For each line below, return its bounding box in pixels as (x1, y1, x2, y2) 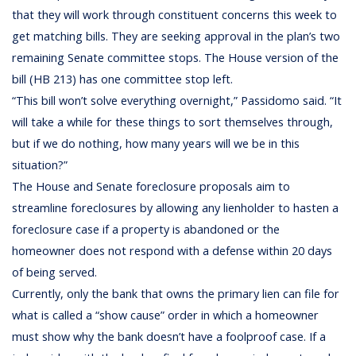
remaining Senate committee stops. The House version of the (12, 50, 339, 65)
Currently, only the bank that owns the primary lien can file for (12, 286, 340, 301)
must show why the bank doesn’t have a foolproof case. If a (12, 329, 327, 344)
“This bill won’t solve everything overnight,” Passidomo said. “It (12, 93, 342, 108)
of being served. (12, 265, 98, 280)
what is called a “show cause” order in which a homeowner (12, 308, 319, 323)
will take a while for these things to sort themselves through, (12, 114, 334, 130)
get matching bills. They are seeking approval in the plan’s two (12, 29, 341, 44)
